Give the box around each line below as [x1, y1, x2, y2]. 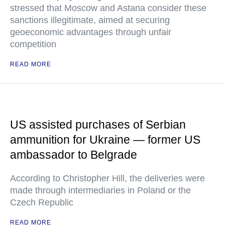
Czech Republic [10, 197, 73, 207]
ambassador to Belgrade [10, 148, 137, 161]
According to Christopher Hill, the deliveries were [10, 173, 205, 183]
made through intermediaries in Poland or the [10, 185, 191, 195]
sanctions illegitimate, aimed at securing [10, 15, 170, 25]
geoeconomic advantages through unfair [10, 27, 171, 37]
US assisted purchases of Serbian [10, 118, 186, 131]
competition [10, 39, 56, 49]
